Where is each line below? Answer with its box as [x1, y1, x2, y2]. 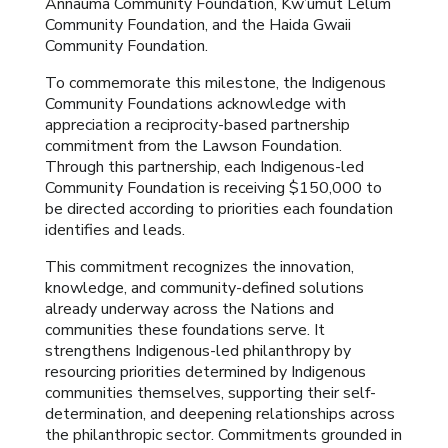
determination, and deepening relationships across [44, 403, 395, 426]
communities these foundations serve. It [44, 319, 325, 342]
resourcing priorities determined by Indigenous [44, 361, 366, 384]
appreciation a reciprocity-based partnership [44, 114, 350, 137]
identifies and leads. [44, 219, 185, 242]
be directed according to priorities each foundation [44, 198, 393, 221]
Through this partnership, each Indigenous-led [44, 156, 364, 179]
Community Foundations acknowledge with [44, 93, 346, 116]
